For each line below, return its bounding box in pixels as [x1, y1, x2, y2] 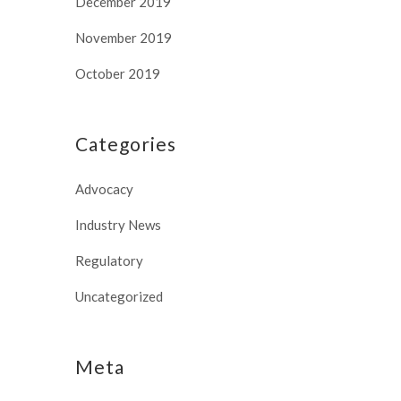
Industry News [75, 216, 161, 233]
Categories [75, 132, 176, 155]
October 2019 [75, 64, 160, 81]
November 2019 [75, 29, 172, 46]
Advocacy [75, 180, 133, 197]
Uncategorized [75, 287, 163, 304]
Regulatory [75, 252, 143, 269]
